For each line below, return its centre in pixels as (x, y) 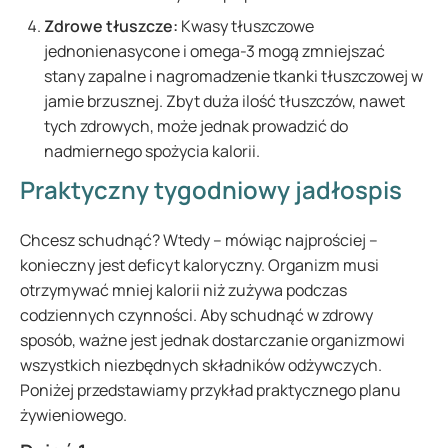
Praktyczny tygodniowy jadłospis (211, 189)
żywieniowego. (75, 415)
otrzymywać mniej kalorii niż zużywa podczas (183, 290)
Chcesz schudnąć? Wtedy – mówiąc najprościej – (199, 240)
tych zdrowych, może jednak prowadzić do (196, 126)
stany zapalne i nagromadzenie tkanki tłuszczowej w (233, 76)
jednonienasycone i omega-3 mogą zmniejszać (214, 51)
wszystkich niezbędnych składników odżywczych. (201, 365)
